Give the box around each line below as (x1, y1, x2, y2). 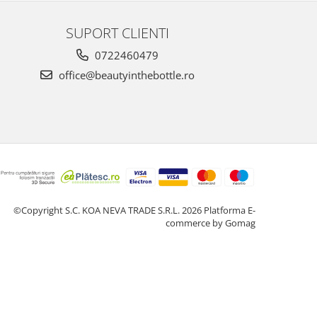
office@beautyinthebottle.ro (56, 68, 195, 82)
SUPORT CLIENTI (66, 23, 169, 42)
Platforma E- (204, 203, 255, 217)
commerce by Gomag (166, 216, 255, 229)
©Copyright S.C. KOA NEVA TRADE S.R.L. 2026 (13, 203, 204, 217)
